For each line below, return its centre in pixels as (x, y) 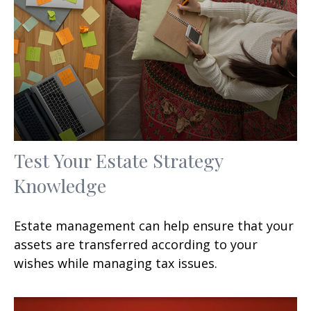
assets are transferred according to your (136, 244)
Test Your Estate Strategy (118, 160)
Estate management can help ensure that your (154, 225)
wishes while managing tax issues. (116, 263)
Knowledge (60, 185)
